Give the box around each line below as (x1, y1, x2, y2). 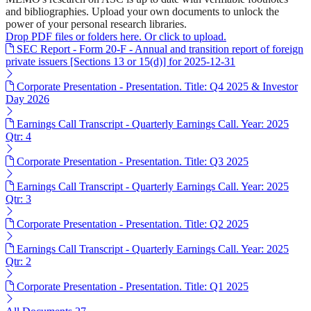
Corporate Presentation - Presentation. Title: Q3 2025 (17, 155, 249, 168)
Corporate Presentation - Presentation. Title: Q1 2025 (17, 280, 249, 293)
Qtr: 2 (6, 255, 31, 268)
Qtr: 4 (6, 131, 31, 143)
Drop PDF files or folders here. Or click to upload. (6, 31, 226, 43)
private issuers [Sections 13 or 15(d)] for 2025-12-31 (6, 56, 235, 68)
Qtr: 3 (6, 193, 31, 205)
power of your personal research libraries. (6, 18, 187, 31)
